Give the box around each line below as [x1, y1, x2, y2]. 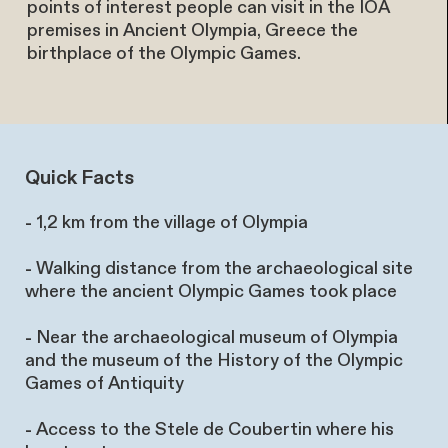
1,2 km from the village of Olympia [32, 211, 308, 235]
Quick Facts [25, 165, 134, 192]
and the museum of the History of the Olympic [25, 349, 403, 373]
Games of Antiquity [25, 372, 184, 396]
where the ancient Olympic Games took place [25, 280, 397, 304]
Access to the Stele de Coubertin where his [36, 418, 394, 442]
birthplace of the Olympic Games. [26, 41, 301, 65]
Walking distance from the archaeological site [32, 257, 413, 281]
